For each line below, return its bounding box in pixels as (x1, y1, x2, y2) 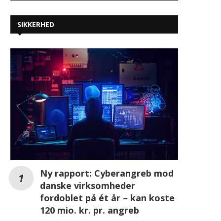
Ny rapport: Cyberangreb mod (40, 167, 174, 180)
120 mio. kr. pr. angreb (40, 204, 139, 217)
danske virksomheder (40, 180, 135, 192)
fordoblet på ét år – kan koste (40, 192, 175, 204)
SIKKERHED (17, 19, 54, 29)
